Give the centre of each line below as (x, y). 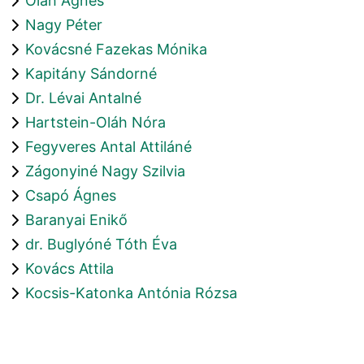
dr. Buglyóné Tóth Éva (101, 244)
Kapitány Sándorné (91, 73)
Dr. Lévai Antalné (83, 97)
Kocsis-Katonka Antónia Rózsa (131, 292)
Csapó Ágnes (71, 195)
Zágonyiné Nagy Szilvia (105, 171)
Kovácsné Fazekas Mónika (116, 49)
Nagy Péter (64, 24)
